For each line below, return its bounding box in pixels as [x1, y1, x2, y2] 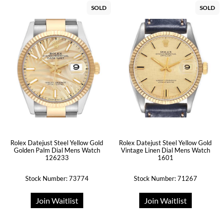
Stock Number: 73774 [25, 174, 89, 182]
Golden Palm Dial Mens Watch [13, 146, 100, 154]
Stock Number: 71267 [133, 174, 197, 182]
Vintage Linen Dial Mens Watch [120, 146, 210, 154]
